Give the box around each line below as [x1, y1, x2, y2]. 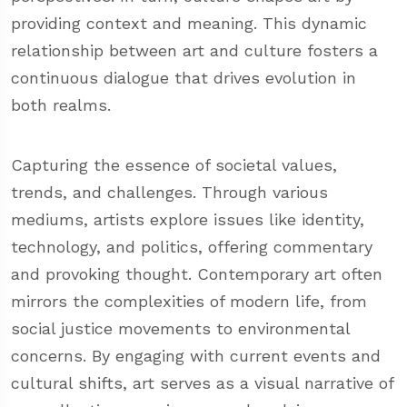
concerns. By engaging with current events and [11, 346, 381, 366]
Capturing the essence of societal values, [11, 155, 337, 175]
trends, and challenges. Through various [11, 183, 328, 203]
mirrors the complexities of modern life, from [11, 292, 367, 312]
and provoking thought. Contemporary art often [11, 264, 382, 284]
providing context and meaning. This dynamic [11, 14, 367, 34]
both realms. [11, 95, 111, 115]
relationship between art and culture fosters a [11, 41, 378, 61]
